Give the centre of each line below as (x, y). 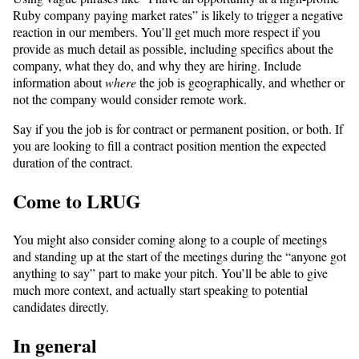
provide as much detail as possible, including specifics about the (173, 48)
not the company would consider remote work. (130, 99)
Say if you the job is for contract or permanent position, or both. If (178, 128)
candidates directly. (61, 306)
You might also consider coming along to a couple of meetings (170, 239)
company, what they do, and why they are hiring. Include (157, 65)
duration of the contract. (73, 162)
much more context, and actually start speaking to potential (160, 289)
